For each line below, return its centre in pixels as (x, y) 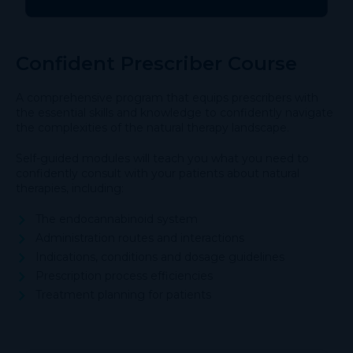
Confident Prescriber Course (156, 63)
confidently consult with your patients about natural (158, 173)
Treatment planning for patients (123, 294)
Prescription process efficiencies (124, 275)
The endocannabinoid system (117, 219)
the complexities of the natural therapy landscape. (152, 127)
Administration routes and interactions (140, 238)
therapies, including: (70, 188)
